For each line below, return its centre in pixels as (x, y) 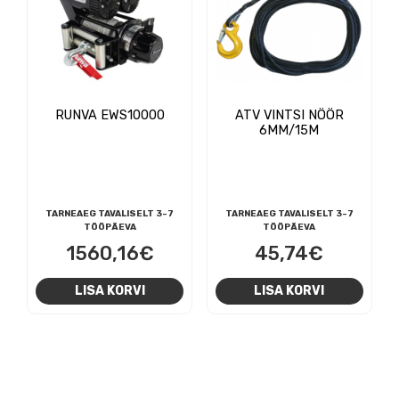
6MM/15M (289, 130)
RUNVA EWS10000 (110, 114)
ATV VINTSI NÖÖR (289, 114)
